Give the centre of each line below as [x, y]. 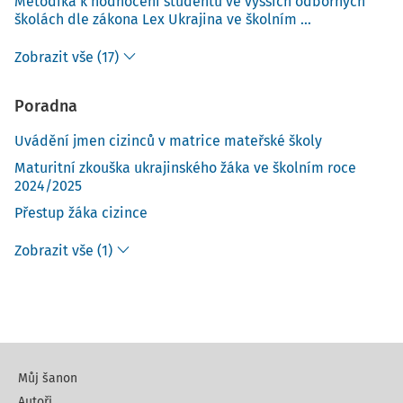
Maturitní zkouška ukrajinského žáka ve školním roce [185, 168]
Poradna [46, 106]
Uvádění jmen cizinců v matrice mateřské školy [168, 141]
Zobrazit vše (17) [67, 57]
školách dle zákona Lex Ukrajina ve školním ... [163, 19]
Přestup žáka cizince [81, 213]
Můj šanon [48, 378]
